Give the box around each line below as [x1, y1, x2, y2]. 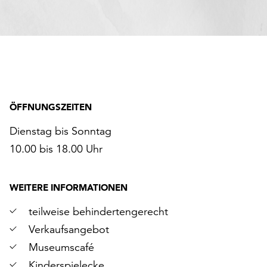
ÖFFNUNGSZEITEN [10, 101, 92, 113]
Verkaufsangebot [29, 222, 109, 236]
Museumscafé [29, 240, 94, 254]
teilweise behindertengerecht [29, 204, 168, 218]
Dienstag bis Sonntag [10, 124, 111, 138]
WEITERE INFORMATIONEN [10, 182, 128, 193]
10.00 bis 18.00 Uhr [10, 142, 103, 156]
